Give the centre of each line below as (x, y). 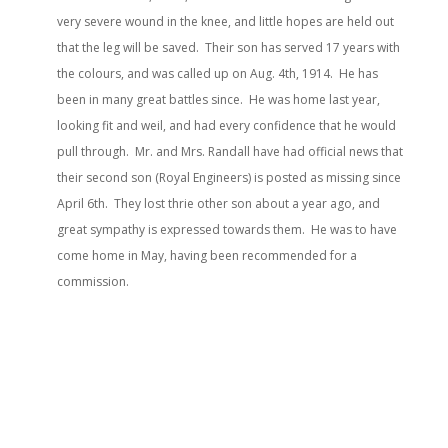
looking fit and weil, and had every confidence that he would (226, 125)
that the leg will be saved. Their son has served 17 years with (228, 47)
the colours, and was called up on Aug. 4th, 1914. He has (217, 73)
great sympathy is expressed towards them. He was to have (226, 229)
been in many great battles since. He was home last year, (218, 99)
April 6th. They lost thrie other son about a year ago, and (218, 203)
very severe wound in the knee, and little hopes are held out (225, 21)
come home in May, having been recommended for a (206, 255)
